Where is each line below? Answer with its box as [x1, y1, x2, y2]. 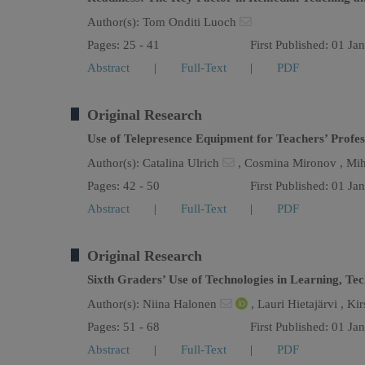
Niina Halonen [143, 297, 220, 310]
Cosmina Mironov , [244, 156, 346, 169]
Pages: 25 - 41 [87, 38, 160, 51]
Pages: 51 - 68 [87, 320, 160, 333]
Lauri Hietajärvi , [257, 297, 347, 310]
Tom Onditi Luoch [143, 15, 240, 29]
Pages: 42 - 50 [87, 179, 160, 192]
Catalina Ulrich [143, 156, 222, 169]
